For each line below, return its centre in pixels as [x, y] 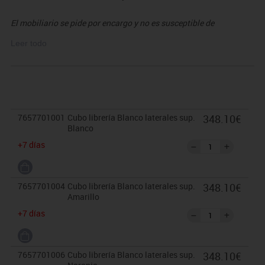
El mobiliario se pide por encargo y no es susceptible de [112, 23]
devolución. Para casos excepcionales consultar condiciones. [124, 37]
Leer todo [28, 43]
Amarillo [83, 197]
